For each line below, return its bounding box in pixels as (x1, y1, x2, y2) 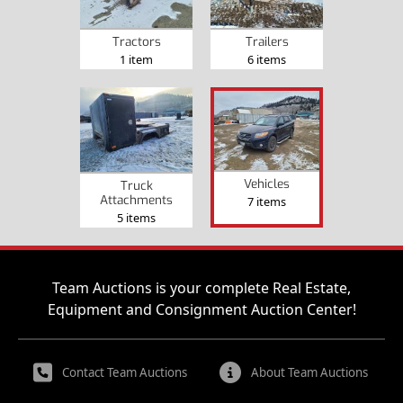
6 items (247, 51, 286, 68)
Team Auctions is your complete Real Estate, (52, 278, 351, 298)
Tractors (112, 33, 161, 50)
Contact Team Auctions (61, 364, 187, 381)
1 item (120, 51, 153, 68)
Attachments (100, 192, 173, 208)
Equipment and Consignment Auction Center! (47, 300, 356, 319)
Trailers (245, 33, 289, 50)
